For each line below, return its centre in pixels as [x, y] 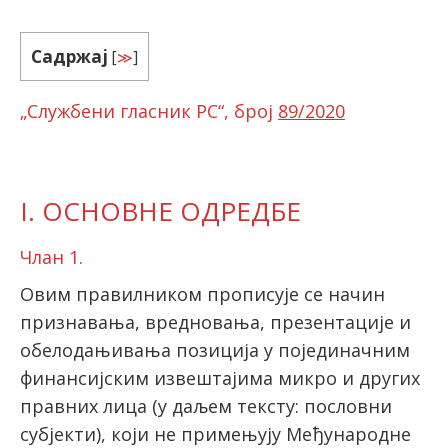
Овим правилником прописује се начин [202, 294]
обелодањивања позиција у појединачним [215, 350]
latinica [71, 69]
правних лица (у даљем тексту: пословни [206, 406]
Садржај [69, 56]
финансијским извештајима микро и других [220, 378]
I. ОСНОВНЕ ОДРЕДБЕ [160, 211]
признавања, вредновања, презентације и [215, 322]
